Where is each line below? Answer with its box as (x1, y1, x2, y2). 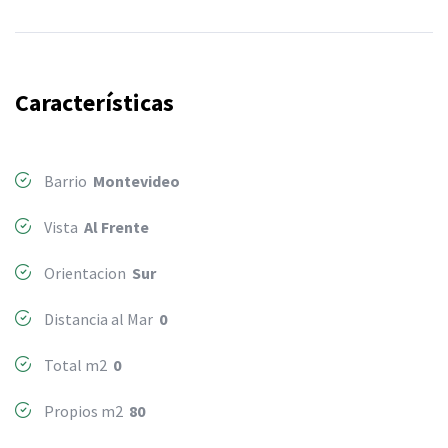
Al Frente (84, 217, 149, 237)
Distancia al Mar (41, 309, 159, 329)
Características (15, 87, 174, 118)
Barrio (41, 171, 93, 191)
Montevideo (93, 171, 180, 191)
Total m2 (41, 355, 113, 375)
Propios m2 (41, 401, 129, 421)
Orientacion (41, 263, 132, 283)
